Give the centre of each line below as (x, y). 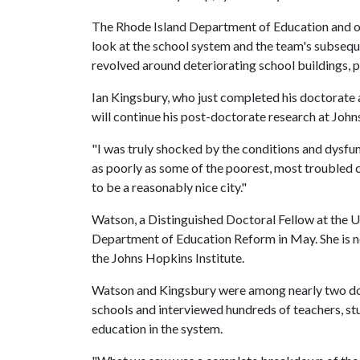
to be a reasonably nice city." (170, 187)
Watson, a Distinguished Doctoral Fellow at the (221, 219)
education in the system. (157, 328)
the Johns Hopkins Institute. (168, 258)
